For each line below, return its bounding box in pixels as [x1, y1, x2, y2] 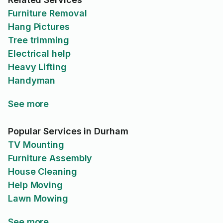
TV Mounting [8, 139, 65, 150]
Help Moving [8, 180, 63, 190]
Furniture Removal [8, 8, 87, 18]
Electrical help [8, 48, 71, 59]
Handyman [8, 75, 56, 86]
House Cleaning [8, 166, 77, 177]
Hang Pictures [8, 21, 70, 32]
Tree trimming [8, 35, 69, 45]
